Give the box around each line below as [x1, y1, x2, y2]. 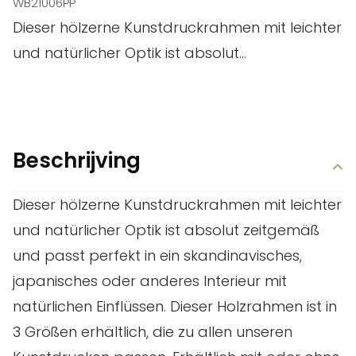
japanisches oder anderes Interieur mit [13, 271, 287, 291]
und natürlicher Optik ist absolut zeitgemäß [13, 220, 319, 240]
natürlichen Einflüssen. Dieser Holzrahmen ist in [13, 296, 337, 316]
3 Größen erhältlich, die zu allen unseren [13, 322, 292, 342]
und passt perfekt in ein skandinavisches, [13, 246, 302, 265]
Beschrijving [13, 146, 141, 175]
